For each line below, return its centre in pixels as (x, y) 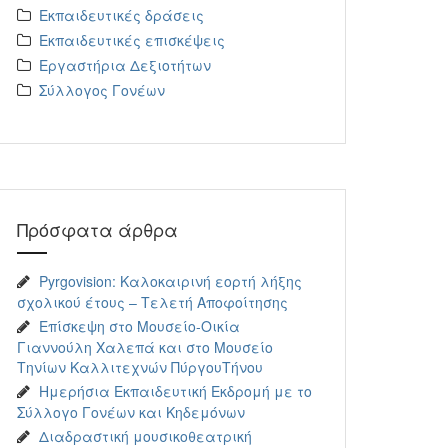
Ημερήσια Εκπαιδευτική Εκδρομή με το (175, 391)
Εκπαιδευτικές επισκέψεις (132, 40)
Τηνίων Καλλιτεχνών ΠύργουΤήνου (140, 367)
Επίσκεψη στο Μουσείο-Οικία (139, 326)
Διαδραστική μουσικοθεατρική (145, 436)
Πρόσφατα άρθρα (97, 229)
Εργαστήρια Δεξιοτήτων (125, 65)
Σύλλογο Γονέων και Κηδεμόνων (131, 412)
